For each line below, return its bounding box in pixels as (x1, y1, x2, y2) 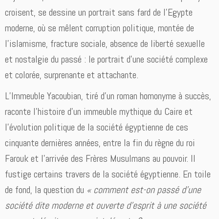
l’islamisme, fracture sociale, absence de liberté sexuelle (5, 37, 205, 50)
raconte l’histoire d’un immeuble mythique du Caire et (5, 105, 193, 118)
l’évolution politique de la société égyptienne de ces (5, 121, 188, 134)
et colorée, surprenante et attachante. (5, 68, 138, 82)
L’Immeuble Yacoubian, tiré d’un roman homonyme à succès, (5, 89, 211, 103)
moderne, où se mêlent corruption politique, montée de (5, 22, 194, 35)
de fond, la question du (5, 183, 87, 197)
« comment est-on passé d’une (87, 183, 201, 197)
